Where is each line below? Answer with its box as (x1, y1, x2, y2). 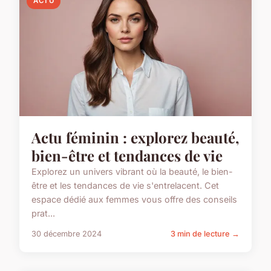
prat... (31, 208, 55, 219)
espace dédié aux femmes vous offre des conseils (31, 194, 237, 205)
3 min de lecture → (171, 229, 240, 239)
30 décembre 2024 (31, 229, 102, 239)
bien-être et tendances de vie (31, 146, 223, 166)
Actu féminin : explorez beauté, (31, 128, 240, 148)
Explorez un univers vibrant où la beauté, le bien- (31, 166, 233, 177)
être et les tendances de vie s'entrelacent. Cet (31, 180, 219, 191)
